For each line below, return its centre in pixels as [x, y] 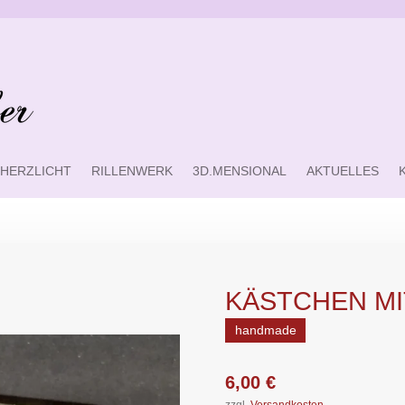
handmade [265, 330]
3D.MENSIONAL [240, 171]
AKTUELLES [343, 171]
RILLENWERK [132, 171]
